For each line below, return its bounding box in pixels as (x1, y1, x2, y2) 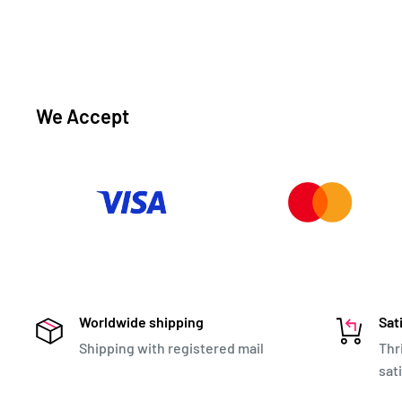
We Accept (36, 103, 129, 127)
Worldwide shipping (79, 312, 204, 330)
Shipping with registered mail (79, 338, 264, 356)
